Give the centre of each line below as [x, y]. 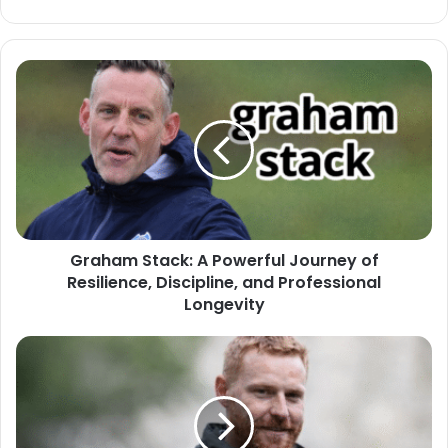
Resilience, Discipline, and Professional [224, 283]
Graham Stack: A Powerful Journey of [224, 261]
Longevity [224, 305]
